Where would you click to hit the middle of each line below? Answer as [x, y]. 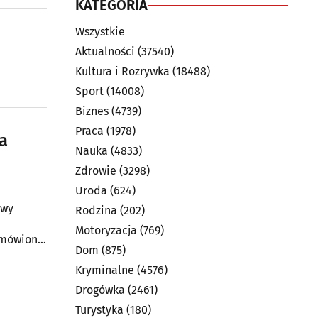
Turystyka [99, 310]
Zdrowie [96, 171]
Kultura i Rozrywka [122, 71]
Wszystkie [100, 32]
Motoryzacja [106, 230]
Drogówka [100, 290]
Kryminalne [105, 270]
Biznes [92, 111]
